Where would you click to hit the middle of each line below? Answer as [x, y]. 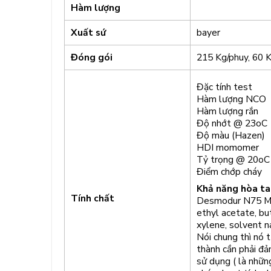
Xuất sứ [88, 33]
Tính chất [92, 199]
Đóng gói [91, 58]
